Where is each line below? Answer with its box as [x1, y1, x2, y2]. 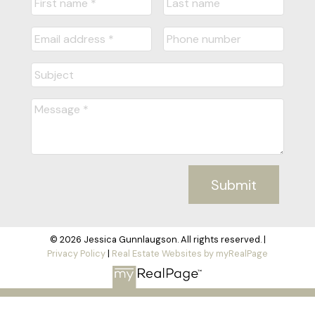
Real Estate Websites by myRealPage [112, 247, 268, 259]
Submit [211, 175, 257, 194]
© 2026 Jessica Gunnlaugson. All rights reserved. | [49, 233, 266, 245]
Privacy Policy [47, 247, 105, 259]
